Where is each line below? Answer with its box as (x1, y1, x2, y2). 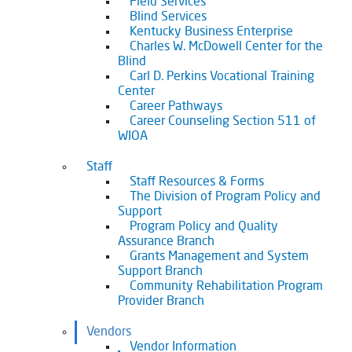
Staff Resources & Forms (130, 176, 264, 189)
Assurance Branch (118, 236, 214, 248)
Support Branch (118, 266, 203, 278)
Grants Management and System (130, 251, 309, 263)
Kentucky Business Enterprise (130, 26, 293, 38)
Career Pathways (130, 101, 222, 113)
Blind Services (130, 11, 207, 24)
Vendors (86, 326, 131, 339)
